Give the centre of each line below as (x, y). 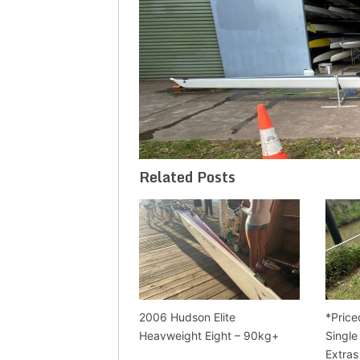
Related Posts (187, 176)
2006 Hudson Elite (187, 317)
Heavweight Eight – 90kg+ (209, 335)
